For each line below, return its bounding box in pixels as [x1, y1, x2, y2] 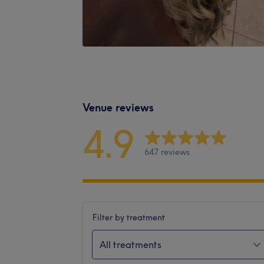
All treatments [100, 238, 161, 250]
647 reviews [144, 147, 190, 158]
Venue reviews [82, 100, 154, 114]
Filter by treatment [93, 212, 165, 223]
